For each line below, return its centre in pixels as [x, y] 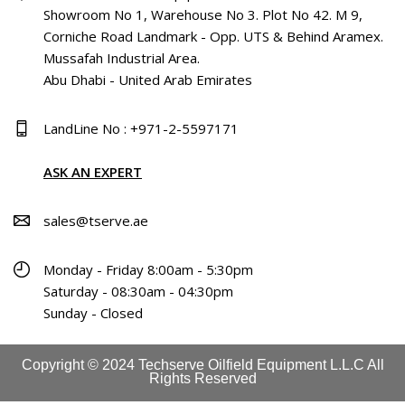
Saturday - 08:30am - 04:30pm [138, 291]
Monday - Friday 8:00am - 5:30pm [148, 269]
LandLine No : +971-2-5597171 [141, 128]
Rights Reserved [202, 378]
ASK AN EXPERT [93, 171]
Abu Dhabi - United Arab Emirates [148, 79]
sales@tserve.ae [96, 220]
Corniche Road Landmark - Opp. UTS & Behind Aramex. [213, 36]
